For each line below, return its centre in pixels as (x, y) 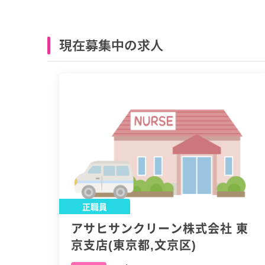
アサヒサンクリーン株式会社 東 (160, 228)
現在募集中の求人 (111, 44)
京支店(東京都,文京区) (134, 245)
